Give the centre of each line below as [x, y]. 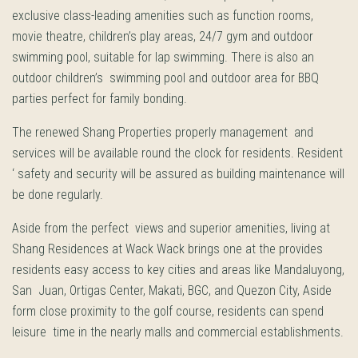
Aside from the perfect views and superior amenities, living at [171, 228]
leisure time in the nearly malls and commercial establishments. [178, 332]
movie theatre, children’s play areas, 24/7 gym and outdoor [163, 36]
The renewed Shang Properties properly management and [163, 132]
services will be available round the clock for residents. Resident [177, 153]
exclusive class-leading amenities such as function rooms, [163, 16]
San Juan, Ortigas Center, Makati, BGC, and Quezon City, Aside [172, 290]
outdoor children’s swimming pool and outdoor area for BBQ [165, 78]
